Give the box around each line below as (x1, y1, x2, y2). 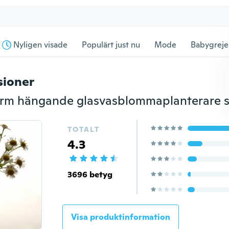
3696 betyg (67, 169, 112, 180)
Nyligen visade (13, 39, 67, 50)
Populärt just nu (82, 39, 140, 50)
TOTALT (67, 125, 100, 134)
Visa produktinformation (71, 212, 170, 222)
